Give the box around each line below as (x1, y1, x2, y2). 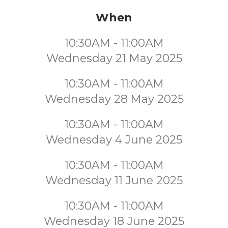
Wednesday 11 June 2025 (45, 174, 183, 187)
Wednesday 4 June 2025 (46, 133, 182, 147)
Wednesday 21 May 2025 (46, 51, 182, 65)
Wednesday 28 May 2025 (44, 92, 184, 106)
